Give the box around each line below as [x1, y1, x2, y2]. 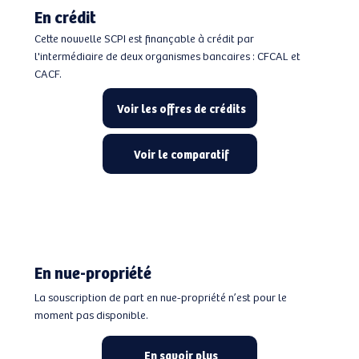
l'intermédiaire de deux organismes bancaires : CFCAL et [34, 47, 301, 65]
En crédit [34, 4, 96, 29]
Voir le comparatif [133, 145, 229, 163]
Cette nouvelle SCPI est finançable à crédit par [34, 30, 254, 47]
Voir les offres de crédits [116, 99, 246, 117]
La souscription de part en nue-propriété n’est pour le [34, 288, 287, 306]
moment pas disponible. [34, 306, 148, 324]
